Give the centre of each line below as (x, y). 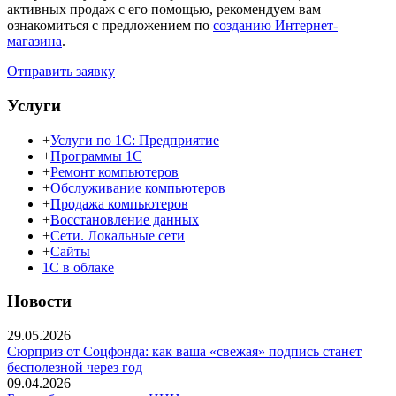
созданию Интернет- (275, 26)
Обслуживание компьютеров (138, 187)
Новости (39, 301)
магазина (34, 42)
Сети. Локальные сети (118, 235)
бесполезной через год (75, 368)
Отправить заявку (61, 72)
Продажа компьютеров (119, 203)
